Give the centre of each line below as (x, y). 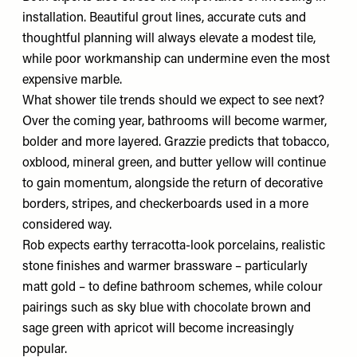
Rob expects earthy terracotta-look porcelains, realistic (174, 246)
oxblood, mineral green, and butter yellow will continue (174, 163)
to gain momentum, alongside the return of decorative (173, 184)
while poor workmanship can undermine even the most (176, 59)
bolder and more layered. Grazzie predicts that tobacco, (176, 142)
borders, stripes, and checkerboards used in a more (165, 204)
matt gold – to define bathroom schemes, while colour (173, 287)
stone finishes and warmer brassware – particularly (165, 267)
